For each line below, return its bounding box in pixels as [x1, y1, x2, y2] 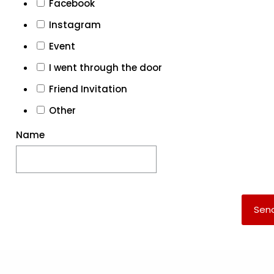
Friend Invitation [48, 83, 127, 95]
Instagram [48, 18, 101, 31]
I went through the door [48, 61, 162, 74]
